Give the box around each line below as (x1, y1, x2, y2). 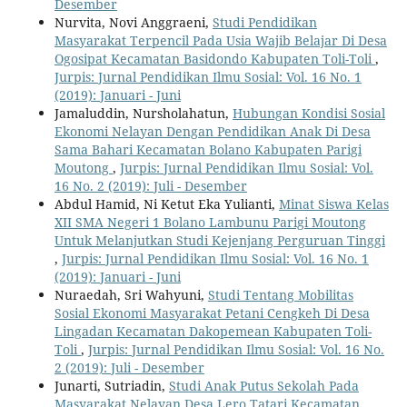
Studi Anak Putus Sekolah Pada (168, 376, 359, 394)
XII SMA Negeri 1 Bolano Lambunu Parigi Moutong (54, 213, 366, 231)
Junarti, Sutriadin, (54, 376, 169, 394)
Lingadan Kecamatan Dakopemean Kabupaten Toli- (54, 322, 372, 340)
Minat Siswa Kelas (278, 194, 389, 213)
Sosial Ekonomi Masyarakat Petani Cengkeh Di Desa (54, 303, 370, 322)
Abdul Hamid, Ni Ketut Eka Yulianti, (54, 194, 279, 213)
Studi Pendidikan (212, 13, 317, 31)
